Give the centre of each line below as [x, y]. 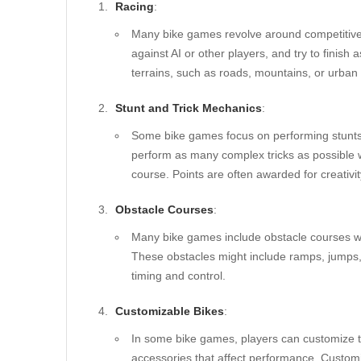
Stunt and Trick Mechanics [189, 108]
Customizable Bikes [170, 311]
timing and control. [178, 276]
